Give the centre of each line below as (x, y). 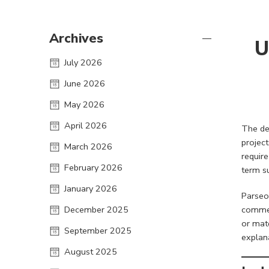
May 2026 (84, 104)
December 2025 (96, 209)
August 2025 (91, 251)
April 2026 (86, 125)
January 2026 (91, 188)
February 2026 (93, 167)
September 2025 (98, 230)
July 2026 (83, 62)
